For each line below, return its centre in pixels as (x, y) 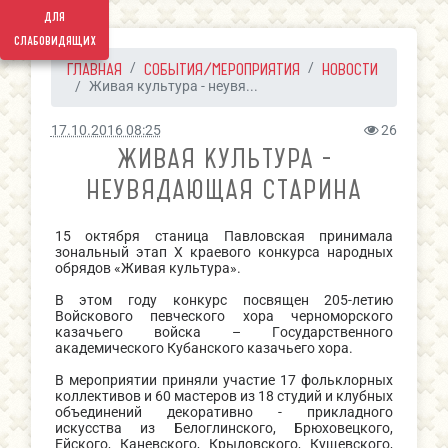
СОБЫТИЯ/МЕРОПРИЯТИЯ (221, 69)
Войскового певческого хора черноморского (224, 316)
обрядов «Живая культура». (147, 268)
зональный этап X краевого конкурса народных (224, 252)
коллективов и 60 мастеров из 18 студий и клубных (224, 396)
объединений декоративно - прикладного (224, 412)
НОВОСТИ (349, 69)
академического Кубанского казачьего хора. (203, 348)
